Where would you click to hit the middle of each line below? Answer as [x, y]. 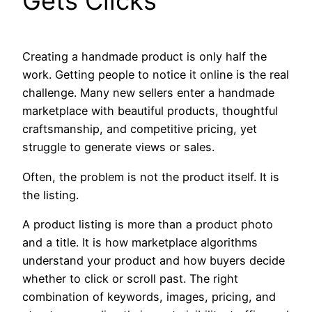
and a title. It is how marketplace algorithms [140, 242]
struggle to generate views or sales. [118, 147]
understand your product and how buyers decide [154, 260]
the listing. [50, 195]
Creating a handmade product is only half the [145, 57]
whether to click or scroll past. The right [130, 278]
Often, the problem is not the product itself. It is [151, 177]
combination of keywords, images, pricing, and [149, 296]
